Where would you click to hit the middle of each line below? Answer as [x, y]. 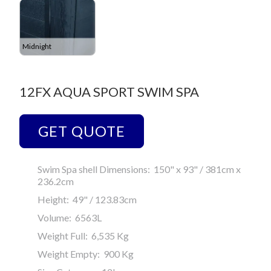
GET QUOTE [82, 131]
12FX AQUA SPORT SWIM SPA [109, 92]
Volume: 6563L [70, 218]
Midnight [37, 46]
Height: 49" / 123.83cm [87, 200]
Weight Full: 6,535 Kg [83, 236]
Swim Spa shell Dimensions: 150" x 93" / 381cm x [139, 169]
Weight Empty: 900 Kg [86, 254]
